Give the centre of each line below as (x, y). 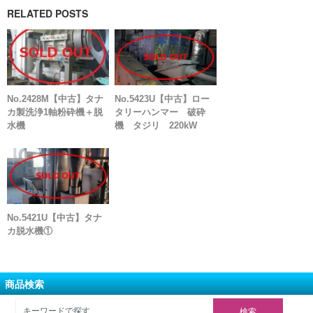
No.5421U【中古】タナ (54, 217)
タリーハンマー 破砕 (160, 112)
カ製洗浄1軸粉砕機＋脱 (55, 112)
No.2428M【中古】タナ (55, 99)
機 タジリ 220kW (156, 125)
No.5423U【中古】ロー (162, 99)
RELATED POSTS (48, 14)
